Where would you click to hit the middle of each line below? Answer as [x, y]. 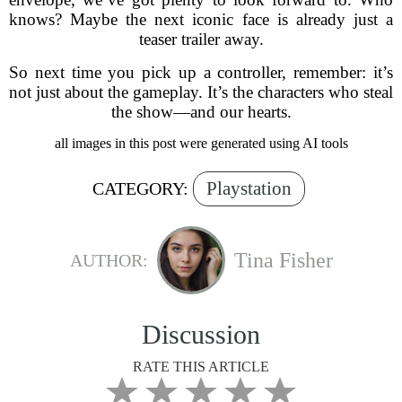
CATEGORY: [140, 188]
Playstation [249, 188]
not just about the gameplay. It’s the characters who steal [201, 92]
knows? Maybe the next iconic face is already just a [201, 19]
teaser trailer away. [201, 39]
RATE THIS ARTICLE [201, 367]
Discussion [201, 334]
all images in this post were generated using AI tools [201, 143]
